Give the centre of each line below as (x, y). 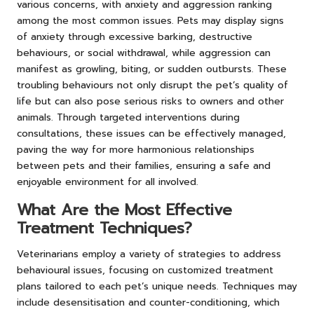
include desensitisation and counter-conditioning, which (148, 302)
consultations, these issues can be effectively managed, (151, 133)
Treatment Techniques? (104, 228)
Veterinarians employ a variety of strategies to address (149, 254)
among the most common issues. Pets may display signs (150, 20)
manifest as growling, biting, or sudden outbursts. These (152, 69)
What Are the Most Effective (124, 210)
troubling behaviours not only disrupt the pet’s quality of (152, 85)
